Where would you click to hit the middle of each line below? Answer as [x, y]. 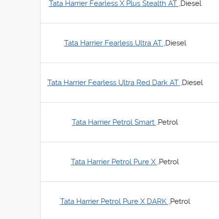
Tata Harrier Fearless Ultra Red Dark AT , [114, 83]
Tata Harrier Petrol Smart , [115, 122]
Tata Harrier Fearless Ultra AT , [114, 43]
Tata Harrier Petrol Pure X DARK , [115, 201]
